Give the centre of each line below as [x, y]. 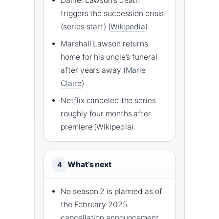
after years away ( [93, 70]
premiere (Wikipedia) [97, 127]
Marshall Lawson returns [105, 44]
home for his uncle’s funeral [109, 57]
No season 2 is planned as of [111, 191]
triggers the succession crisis [112, 13]
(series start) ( [86, 26]
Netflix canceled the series [108, 100]
